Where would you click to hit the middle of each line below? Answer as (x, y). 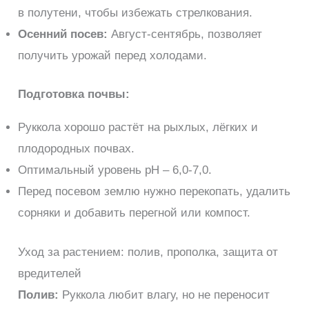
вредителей (50, 273)
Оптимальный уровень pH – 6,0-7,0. (115, 170)
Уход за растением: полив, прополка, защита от (148, 252)
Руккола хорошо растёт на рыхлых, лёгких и (138, 128)
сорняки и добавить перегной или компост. (134, 213)
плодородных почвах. (77, 149)
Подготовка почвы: (74, 94)
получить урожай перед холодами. (113, 55)
